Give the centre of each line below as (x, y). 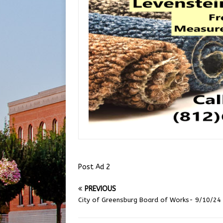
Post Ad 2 (94, 167)
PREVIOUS (100, 189)
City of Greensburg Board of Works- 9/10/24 (150, 200)
